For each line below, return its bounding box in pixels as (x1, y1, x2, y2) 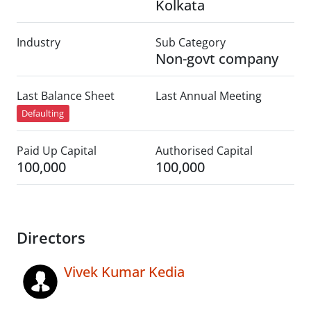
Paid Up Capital (17, 143, 96, 159)
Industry (17, 35, 60, 50)
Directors (17, 228, 85, 249)
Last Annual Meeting (155, 88, 262, 103)
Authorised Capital (155, 143, 253, 159)
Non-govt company (155, 49, 278, 68)
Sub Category (155, 35, 226, 50)
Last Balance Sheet (17, 88, 115, 103)
